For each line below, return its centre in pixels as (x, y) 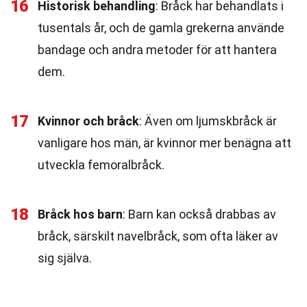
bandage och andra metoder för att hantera (157, 50)
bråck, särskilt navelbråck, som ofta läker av (158, 236)
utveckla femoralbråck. (101, 165)
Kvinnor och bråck (88, 121)
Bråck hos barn (80, 214)
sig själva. (65, 258)
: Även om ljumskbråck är (208, 121)
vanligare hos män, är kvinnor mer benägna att (164, 143)
